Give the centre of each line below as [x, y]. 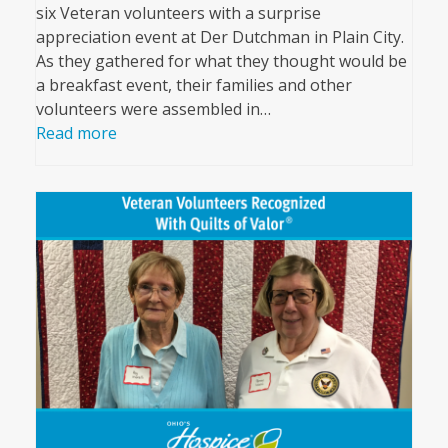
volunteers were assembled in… [153, 109]
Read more [76, 133]
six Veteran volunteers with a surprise [178, 13]
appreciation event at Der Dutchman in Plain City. [219, 37]
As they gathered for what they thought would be [221, 61]
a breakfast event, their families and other [193, 85]
